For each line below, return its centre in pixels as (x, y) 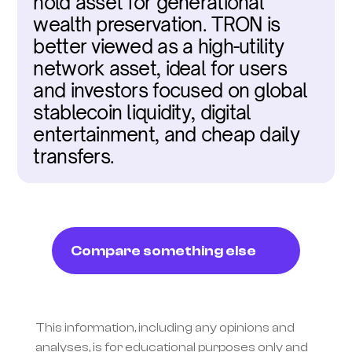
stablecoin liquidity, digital (142, 112)
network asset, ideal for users (160, 68)
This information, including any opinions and (165, 328)
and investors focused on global (170, 90)
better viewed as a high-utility (159, 46)
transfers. (74, 156)
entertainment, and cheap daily (166, 134)
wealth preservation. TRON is (157, 24)
